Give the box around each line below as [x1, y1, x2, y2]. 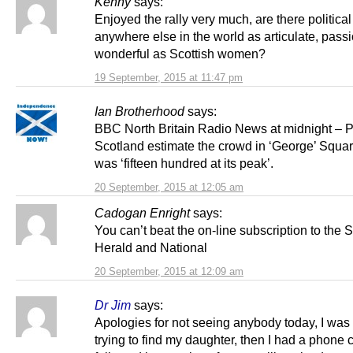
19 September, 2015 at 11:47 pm [95, 71, 243, 84]
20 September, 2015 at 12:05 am [95, 180, 243, 193]
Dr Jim [95, 297, 131, 312]
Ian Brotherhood [95, 103, 184, 118]
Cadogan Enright [95, 205, 190, 220]
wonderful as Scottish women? [95, 46, 266, 61]
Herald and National [95, 240, 207, 255]
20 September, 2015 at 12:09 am [95, 265, 243, 277]
